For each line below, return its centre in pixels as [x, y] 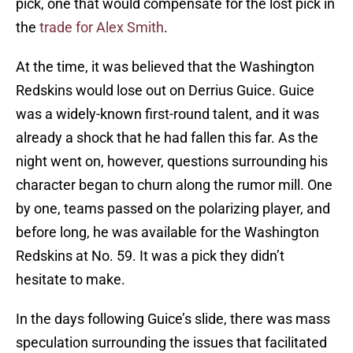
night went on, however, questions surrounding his [172, 162]
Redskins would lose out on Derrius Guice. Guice [165, 91]
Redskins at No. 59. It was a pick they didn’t [150, 256]
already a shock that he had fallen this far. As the [167, 138]
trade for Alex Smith [100, 28]
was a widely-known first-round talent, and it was [167, 114]
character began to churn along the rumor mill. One [174, 185]
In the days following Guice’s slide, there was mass [173, 319]
